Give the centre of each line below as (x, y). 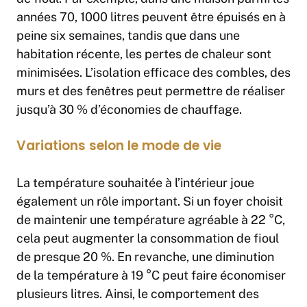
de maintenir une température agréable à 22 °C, (151, 220)
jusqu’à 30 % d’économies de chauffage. (129, 110)
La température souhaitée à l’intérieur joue (135, 183)
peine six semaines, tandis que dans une (128, 36)
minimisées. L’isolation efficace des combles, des (153, 73)
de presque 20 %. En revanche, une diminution (145, 257)
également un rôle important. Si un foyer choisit (150, 201)
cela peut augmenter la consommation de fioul (148, 238)
